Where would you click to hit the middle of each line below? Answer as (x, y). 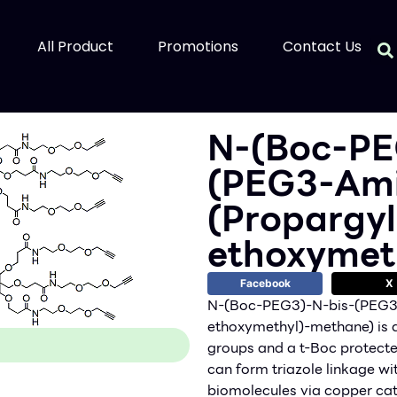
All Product (75, 47)
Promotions (198, 47)
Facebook (265, 284)
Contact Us (322, 47)
